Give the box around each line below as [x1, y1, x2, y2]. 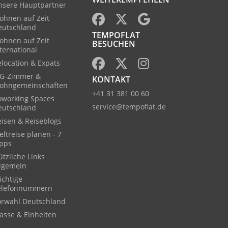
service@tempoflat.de [92, 102, 166, 111]
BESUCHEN [92, 38, 135, 49]
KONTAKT [92, 74, 130, 85]
